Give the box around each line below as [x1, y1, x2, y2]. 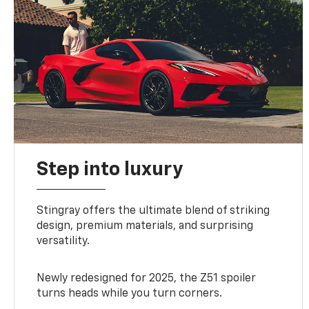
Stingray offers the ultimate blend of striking [37, 205, 270, 217]
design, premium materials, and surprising [37, 220, 254, 232]
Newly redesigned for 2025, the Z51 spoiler [37, 272, 257, 284]
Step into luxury [37, 159, 183, 179]
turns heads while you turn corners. [37, 288, 223, 299]
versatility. [37, 235, 90, 247]
